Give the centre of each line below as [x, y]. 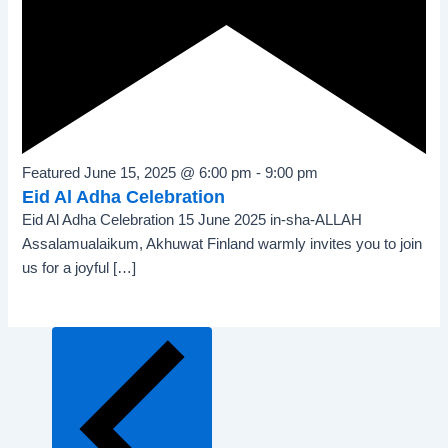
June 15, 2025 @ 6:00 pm [168, 172]
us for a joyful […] [79, 267]
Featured [51, 172]
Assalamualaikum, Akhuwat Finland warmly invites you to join [222, 243]
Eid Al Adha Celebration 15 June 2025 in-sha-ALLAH [192, 219]
